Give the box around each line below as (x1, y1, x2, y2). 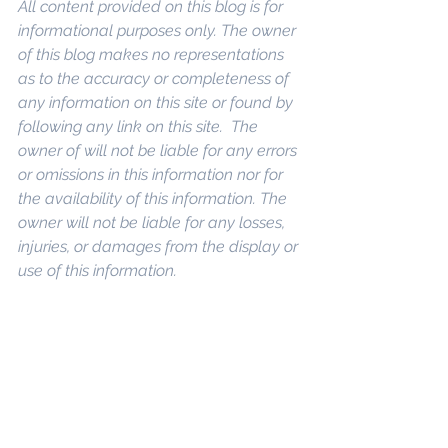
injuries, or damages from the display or (18, 237, 302, 257)
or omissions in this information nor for (18, 165, 287, 185)
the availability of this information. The (18, 189, 291, 209)
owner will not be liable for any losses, (18, 213, 289, 233)
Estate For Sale (18, 405, 128, 425)
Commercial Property (136, 405, 300, 425)
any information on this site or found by (18, 93, 297, 113)
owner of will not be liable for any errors (18, 141, 301, 161)
